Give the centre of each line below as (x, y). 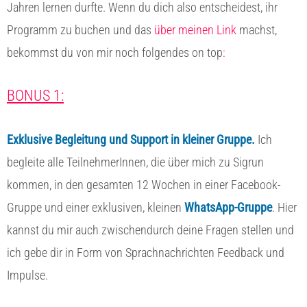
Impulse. (29, 275)
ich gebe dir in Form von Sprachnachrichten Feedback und (146, 252)
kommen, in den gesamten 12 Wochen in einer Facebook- (144, 184)
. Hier (284, 207)
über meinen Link (197, 29)
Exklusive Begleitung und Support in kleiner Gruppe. (132, 139)
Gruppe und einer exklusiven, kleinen (96, 207)
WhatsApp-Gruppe (228, 207)
